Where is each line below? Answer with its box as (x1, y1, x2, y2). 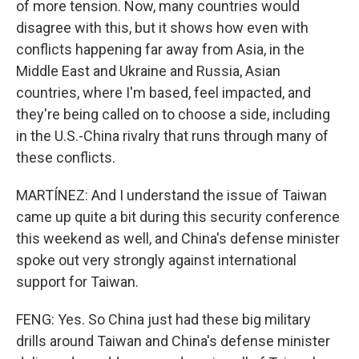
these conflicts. (16, 149, 115, 166)
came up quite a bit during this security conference (16, 208, 340, 225)
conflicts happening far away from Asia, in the (16, 41, 305, 58)
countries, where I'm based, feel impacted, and (16, 84, 311, 101)
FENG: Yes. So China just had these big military (16, 311, 311, 328)
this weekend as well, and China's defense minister (16, 230, 340, 247)
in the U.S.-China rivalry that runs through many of (16, 127, 329, 144)
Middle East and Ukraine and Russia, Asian (16, 63, 280, 79)
